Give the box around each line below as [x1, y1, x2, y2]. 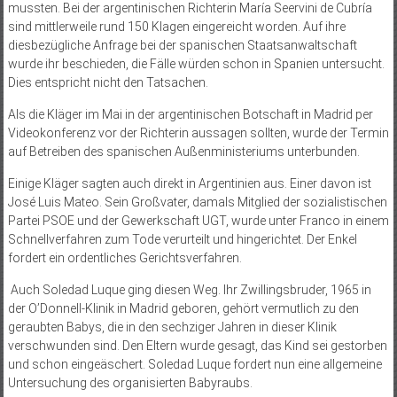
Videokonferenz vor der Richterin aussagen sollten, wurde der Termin [7, 125, 389, 140]
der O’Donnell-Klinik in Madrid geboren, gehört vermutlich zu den [7, 300, 359, 315]
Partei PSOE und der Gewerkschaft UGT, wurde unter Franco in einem [7, 213, 389, 228]
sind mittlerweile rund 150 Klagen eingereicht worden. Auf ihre [7, 19, 346, 34]
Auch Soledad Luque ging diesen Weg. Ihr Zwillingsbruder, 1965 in [7, 282, 371, 297]
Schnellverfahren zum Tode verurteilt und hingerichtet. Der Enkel [7, 231, 357, 246]
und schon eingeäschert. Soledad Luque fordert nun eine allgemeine [7, 356, 382, 371]
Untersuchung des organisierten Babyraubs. [7, 375, 253, 390]
